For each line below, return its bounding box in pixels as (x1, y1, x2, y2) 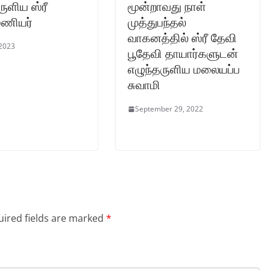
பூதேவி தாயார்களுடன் (128, 45, 238, 62)
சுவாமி (128, 77, 160, 93)
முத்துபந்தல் (128, 14, 186, 31)
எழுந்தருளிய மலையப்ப (128, 61, 240, 78)
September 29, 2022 (135, 104, 203, 115)
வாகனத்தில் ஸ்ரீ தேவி (128, 30, 237, 46)
